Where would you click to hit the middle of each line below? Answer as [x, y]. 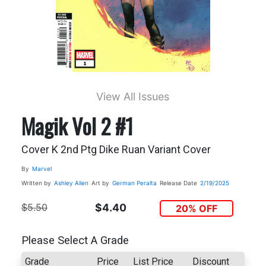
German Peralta [134, 183]
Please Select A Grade [75, 241]
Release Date [178, 183]
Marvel [42, 168]
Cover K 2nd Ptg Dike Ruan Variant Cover [116, 149]
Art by [100, 183]
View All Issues [133, 96]
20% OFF [197, 208]
